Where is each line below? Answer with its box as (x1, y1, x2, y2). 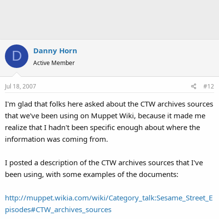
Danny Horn (33, 45, 77, 55)
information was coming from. (5, 134, 108, 144)
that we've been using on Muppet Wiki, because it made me (5, 110, 205, 120)
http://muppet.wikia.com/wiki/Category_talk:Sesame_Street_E (5, 193, 213, 202)
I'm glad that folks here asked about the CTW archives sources (5, 99, 213, 109)
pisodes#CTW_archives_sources (5, 204, 111, 214)
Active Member (33, 58, 75, 67)
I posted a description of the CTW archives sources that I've (5, 157, 203, 167)
